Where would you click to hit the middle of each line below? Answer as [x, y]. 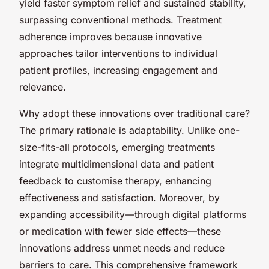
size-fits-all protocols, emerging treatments [117, 147]
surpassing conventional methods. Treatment [120, 20]
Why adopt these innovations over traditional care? [134, 113]
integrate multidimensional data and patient [116, 164]
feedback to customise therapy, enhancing [115, 180]
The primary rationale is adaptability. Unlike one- [129, 130]
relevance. [43, 87]
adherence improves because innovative [110, 36]
